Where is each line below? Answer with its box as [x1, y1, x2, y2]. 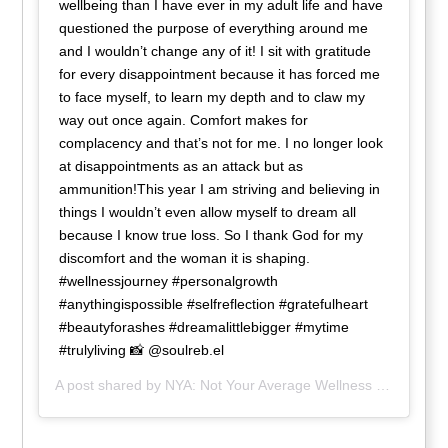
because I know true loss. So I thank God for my [59, 227, 364, 244]
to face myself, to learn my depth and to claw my [59, 89, 366, 106]
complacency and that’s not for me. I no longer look [59, 135, 384, 152]
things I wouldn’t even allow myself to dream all [59, 204, 357, 221]
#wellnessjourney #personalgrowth [59, 273, 279, 290]
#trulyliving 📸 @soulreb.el [59, 342, 225, 359]
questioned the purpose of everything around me [59, 20, 369, 37]
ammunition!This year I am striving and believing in [59, 181, 381, 198]
